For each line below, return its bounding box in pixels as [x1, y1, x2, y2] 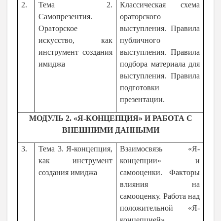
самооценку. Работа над [120, 192, 200, 201]
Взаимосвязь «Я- [120, 145, 200, 153]
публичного [120, 36, 161, 45]
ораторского [120, 12, 161, 21]
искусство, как [38, 36, 112, 45]
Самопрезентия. [38, 12, 93, 21]
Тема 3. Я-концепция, [38, 145, 112, 153]
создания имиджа [38, 168, 98, 177]
